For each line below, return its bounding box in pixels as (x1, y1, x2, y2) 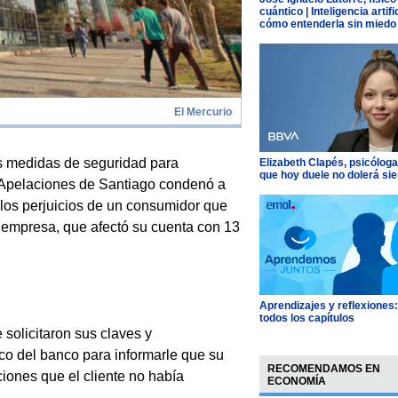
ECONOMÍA (267, 374, 326, 387)
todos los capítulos (259, 311, 354, 324)
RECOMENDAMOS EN (267, 362, 380, 375)
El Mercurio (174, 106, 233, 119)
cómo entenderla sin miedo (259, 18, 396, 31)
